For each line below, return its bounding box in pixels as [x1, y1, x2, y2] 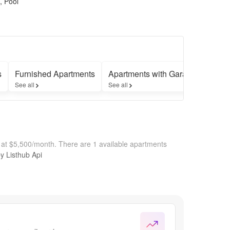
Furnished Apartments [15, 67, 95, 80]
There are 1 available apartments [59, 138, 167, 149]
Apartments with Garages [108, 67, 200, 80]
